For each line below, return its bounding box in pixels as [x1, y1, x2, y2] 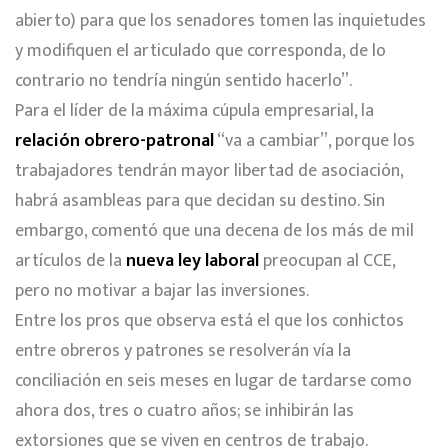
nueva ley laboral [126, 246, 259, 277]
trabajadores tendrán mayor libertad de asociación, [15, 156, 403, 187]
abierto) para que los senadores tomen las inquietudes [15, 6, 426, 37]
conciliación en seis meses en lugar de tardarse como [15, 366, 412, 397]
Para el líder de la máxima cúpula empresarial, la [15, 96, 374, 127]
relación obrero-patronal [15, 126, 214, 157]
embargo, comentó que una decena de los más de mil [15, 216, 414, 247]
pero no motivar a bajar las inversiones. [15, 276, 309, 307]
